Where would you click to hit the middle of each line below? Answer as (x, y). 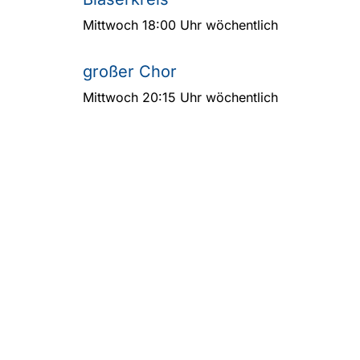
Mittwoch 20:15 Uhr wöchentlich (180, 98)
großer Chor (130, 72)
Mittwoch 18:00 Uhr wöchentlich (180, 25)
